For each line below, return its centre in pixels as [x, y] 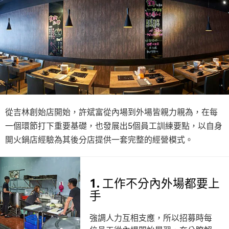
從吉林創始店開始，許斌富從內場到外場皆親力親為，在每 [111, 111]
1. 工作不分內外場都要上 [154, 182]
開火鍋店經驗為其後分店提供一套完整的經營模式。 [99, 139]
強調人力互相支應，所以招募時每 [151, 217]
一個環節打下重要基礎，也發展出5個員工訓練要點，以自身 [114, 125]
